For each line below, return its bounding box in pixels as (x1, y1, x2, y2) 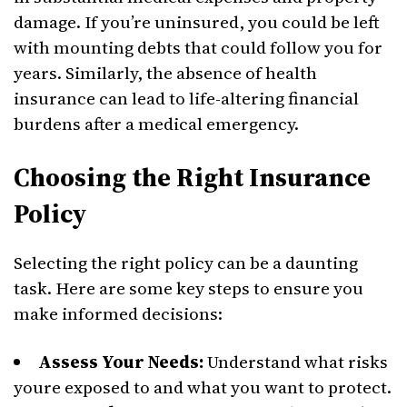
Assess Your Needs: (38, 350, 203, 373)
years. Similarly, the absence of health (14, 61, 317, 84)
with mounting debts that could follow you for (14, 35, 382, 59)
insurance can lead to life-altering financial (14, 86, 359, 110)
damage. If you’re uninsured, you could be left (14, 10, 379, 34)
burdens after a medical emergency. (14, 112, 299, 135)
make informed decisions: (14, 302, 223, 325)
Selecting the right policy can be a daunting (14, 251, 358, 274)
